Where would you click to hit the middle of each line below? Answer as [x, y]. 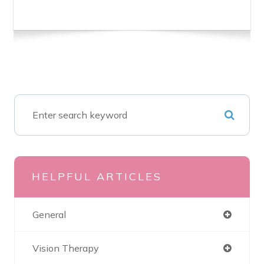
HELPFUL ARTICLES [97, 176]
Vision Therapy [66, 248]
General [49, 214]
